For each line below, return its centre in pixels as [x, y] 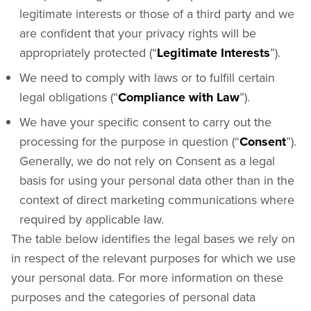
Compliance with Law [179, 97]
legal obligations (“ [69, 97]
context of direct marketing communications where [157, 200]
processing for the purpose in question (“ [129, 141]
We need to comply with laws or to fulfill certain [147, 77]
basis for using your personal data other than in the [157, 180]
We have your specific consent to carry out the [145, 122]
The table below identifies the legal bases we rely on [153, 238]
